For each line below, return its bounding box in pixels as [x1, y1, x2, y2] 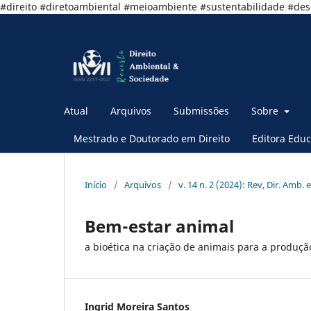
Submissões [174, 103, 229, 117]
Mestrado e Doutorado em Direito [74, 131, 230, 145]
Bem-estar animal [85, 214, 234, 237]
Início [85, 178, 107, 191]
